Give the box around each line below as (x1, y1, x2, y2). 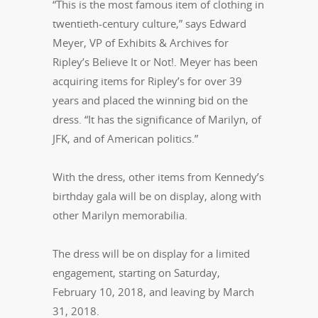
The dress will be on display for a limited (53, 246, 250, 261)
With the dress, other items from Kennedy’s (53, 170, 264, 185)
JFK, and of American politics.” (53, 131, 198, 146)
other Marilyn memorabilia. (53, 208, 187, 223)
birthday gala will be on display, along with (53, 189, 261, 204)
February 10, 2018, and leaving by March (53, 285, 254, 300)
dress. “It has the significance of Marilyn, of (53, 112, 261, 127)
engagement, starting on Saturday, (53, 265, 220, 280)
